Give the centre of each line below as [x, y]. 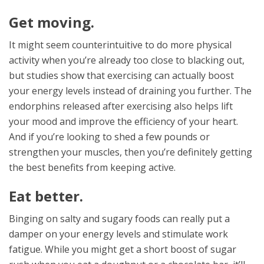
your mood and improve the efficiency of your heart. [123, 121]
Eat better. [46, 196]
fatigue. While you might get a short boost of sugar [123, 249]
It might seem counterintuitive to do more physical [120, 45]
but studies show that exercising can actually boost [121, 75]
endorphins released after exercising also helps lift [121, 106]
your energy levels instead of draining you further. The [130, 91]
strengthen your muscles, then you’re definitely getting [131, 152]
